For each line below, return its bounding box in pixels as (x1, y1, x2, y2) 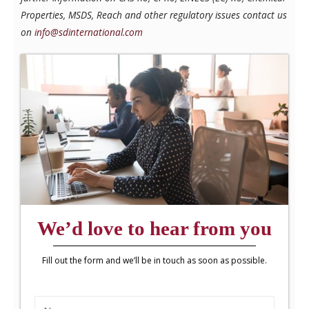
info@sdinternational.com (34, 26, 143, 39)
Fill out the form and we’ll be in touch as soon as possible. (42, 255, 267, 267)
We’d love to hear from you (37, 217, 272, 240)
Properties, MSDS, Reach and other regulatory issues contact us (21, 8, 287, 22)
